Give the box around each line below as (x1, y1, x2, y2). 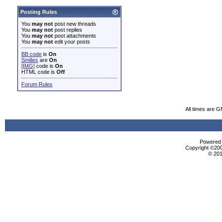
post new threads (53, 21, 96, 27)
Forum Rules (21, 81, 53, 87)
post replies (53, 27, 82, 33)
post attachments (53, 33, 96, 39)
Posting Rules (20, 9, 57, 15)
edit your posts (53, 39, 90, 45)
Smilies (21, 57, 38, 63)
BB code (21, 51, 42, 57)
